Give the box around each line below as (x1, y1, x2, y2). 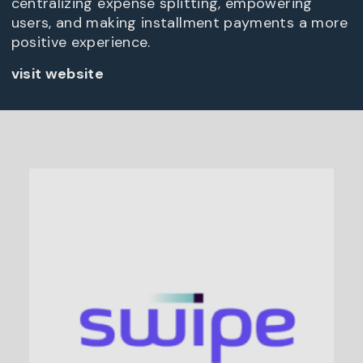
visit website (11, 64, 105, 84)
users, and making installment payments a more (11, 13, 348, 33)
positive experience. (11, 32, 151, 53)
